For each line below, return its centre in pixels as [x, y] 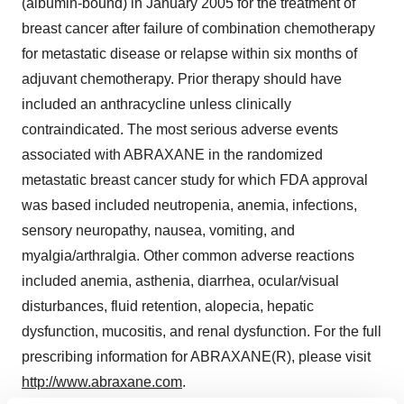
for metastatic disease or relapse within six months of [189, 54]
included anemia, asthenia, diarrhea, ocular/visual [180, 281]
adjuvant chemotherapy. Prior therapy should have [182, 79]
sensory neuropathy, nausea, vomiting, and [158, 230]
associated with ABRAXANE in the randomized [172, 155]
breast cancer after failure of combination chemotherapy [198, 28]
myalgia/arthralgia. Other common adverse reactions [188, 256]
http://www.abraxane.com [102, 382]
